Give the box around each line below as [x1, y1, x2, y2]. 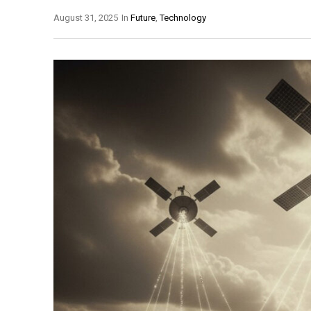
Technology [160, 12, 206, 23]
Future [131, 12, 155, 23]
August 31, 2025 [53, 12, 118, 23]
